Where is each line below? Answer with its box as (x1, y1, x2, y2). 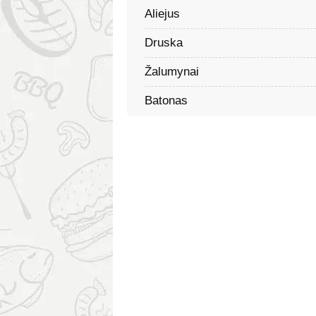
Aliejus (145, 6, 180, 20)
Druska (145, 35, 183, 49)
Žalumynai (145, 64, 199, 78)
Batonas (145, 93, 188, 107)
